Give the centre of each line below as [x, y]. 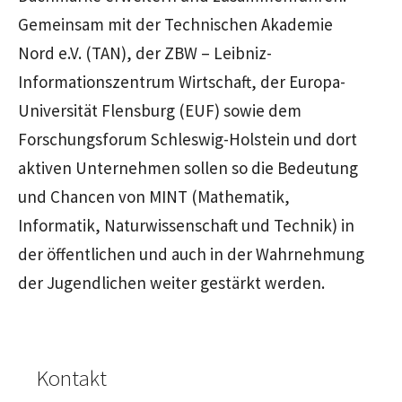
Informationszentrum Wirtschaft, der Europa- [182, 81]
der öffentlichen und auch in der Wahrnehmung [191, 253]
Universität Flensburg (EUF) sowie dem [160, 110]
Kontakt [71, 378]
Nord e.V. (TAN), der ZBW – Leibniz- [145, 52]
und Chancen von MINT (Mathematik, [154, 196]
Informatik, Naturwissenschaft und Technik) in [186, 225]
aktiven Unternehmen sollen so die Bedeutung [188, 167]
